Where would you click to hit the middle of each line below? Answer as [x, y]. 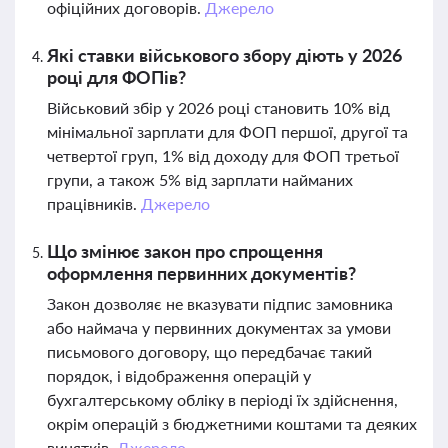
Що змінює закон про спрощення [185, 251]
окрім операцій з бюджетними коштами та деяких [232, 423]
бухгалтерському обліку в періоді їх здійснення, [222, 399]
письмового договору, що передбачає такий [209, 351]
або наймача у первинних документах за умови [219, 327]
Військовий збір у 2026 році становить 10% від [218, 107]
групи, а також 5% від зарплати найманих [200, 179]
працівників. [94, 203]
